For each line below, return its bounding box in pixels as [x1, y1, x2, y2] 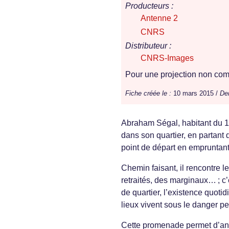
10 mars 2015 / [171, 89, 220, 98]
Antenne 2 [141, 14, 178, 23]
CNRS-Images [141, 54, 194, 63]
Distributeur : [125, 41, 171, 51]
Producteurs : [125, 2, 173, 11]
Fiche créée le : [125, 89, 171, 98]
